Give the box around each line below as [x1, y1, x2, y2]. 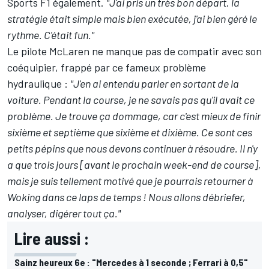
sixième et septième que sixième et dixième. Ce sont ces [7, 125, 252, 139]
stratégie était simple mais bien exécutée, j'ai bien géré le [7, 11, 257, 25]
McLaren [49, 44, 89, 58]
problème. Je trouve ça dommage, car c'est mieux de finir [7, 109, 261, 122]
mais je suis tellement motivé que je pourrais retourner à [7, 174, 253, 187]
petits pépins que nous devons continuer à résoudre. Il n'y [7, 141, 258, 155]
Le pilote [7, 44, 49, 58]
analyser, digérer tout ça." [7, 206, 121, 220]
